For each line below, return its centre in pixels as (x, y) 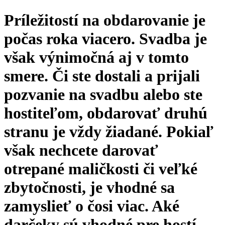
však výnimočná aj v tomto (96, 57)
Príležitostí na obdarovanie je (105, 20)
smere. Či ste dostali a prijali (102, 76)
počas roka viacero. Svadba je (105, 38)
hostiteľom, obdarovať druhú (106, 113)
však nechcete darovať (81, 150)
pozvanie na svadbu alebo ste (103, 94)
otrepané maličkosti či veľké (101, 168)
